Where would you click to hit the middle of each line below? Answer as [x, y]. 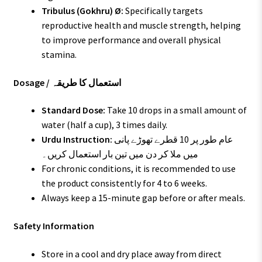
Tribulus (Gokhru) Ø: [82, 10]
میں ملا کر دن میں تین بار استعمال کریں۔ [120, 154]
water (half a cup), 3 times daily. [104, 125]
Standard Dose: [73, 110]
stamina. [59, 54]
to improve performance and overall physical [131, 39]
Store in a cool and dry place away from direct [131, 254]
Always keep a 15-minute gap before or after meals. [143, 198]
